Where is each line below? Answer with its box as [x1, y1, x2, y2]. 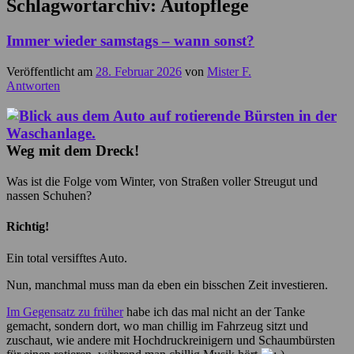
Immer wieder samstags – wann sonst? [6, 32, 254, 50]
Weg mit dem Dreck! [6, 142, 139, 160]
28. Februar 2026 [96, 64, 182, 78]
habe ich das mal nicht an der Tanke [123, 304, 305, 318]
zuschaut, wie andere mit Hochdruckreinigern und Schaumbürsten [6, 333, 335, 347]
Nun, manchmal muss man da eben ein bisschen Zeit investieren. [6, 277, 328, 292]
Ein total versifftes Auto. [6, 250, 127, 265]
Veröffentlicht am [6, 64, 96, 78]
